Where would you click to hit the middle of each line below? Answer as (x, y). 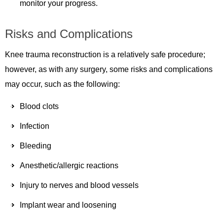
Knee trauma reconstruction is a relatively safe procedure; (105, 54)
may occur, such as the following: (62, 84)
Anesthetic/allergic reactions (69, 165)
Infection (35, 126)
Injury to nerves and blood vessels (79, 185)
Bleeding (36, 146)
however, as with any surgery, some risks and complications (109, 69)
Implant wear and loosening (68, 205)
